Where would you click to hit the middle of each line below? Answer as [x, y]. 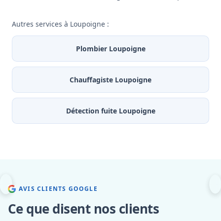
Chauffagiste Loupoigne [110, 80]
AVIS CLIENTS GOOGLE [58, 189]
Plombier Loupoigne [110, 49]
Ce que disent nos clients [83, 209]
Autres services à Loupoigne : [60, 24]
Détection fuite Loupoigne [110, 111]
